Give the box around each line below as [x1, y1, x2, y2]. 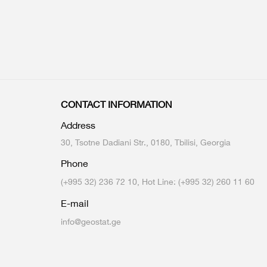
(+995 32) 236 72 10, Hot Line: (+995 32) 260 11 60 [61, 176, 254, 187]
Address [61, 119, 95, 131]
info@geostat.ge [61, 216, 121, 226]
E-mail [61, 197, 89, 209]
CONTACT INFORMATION [61, 98, 172, 110]
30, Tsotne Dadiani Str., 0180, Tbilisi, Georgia [61, 137, 231, 147]
